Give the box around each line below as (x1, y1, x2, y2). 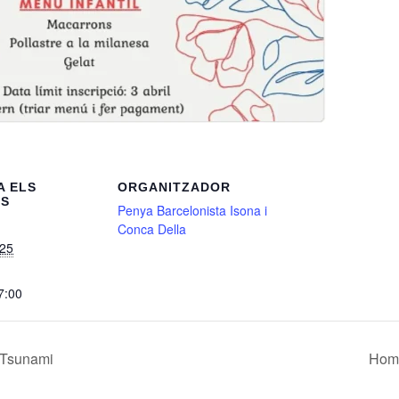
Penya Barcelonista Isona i (118, 200, 267, 219)
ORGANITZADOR (118, 179, 231, 194)
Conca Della (118, 219, 186, 238)
